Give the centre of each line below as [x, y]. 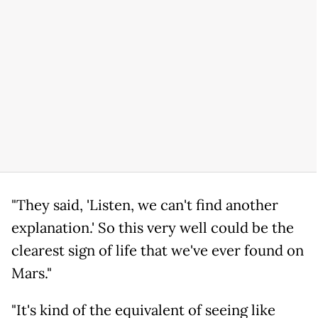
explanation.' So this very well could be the [153, 227]
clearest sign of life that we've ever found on [158, 250]
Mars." [32, 273]
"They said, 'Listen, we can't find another [145, 205]
